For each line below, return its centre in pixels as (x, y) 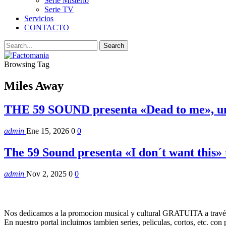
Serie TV (59, 9)
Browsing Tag (27, 64)
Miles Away (34, 86)
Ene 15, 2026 (48, 131)
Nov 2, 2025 (46, 174)
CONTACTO (47, 27)
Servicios (39, 18)
